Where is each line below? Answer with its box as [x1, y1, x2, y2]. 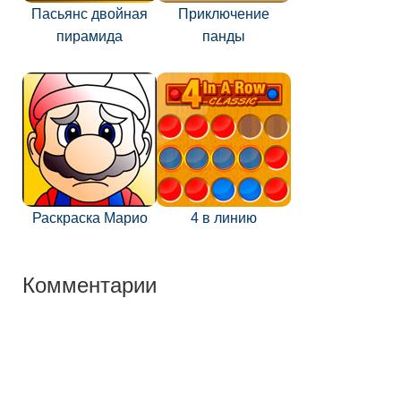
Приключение [178, 6, 269, 21]
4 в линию [191, 210, 257, 226]
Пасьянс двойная [31, 6, 148, 21]
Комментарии [22, 268, 157, 299]
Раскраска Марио [31, 210, 148, 226]
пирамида [56, 29, 123, 44]
